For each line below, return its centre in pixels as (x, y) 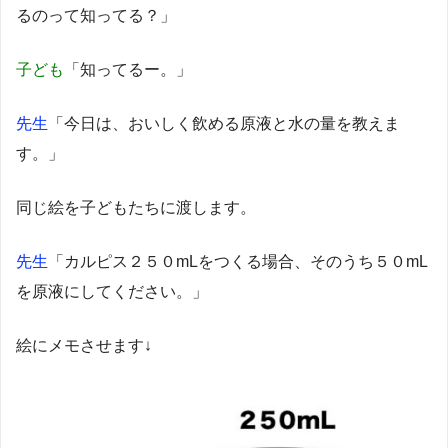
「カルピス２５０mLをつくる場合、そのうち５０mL (238, 261)
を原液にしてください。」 (112, 291)
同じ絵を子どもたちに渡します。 (136, 207)
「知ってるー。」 (128, 69)
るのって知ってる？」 (96, 15)
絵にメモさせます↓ (84, 345)
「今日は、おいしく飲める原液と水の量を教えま (224, 123)
